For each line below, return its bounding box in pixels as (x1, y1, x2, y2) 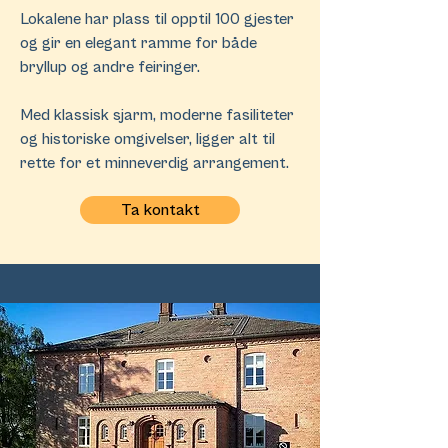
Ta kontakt (120, 200, 200, 220)
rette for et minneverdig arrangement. (20, 154, 289, 172)
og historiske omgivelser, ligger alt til (20, 130, 275, 148)
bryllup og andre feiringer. (20, 58, 200, 76)
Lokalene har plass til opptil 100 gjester (20, 10, 294, 28)
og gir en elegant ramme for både (20, 34, 257, 52)
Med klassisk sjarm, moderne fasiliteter (20, 106, 294, 124)
